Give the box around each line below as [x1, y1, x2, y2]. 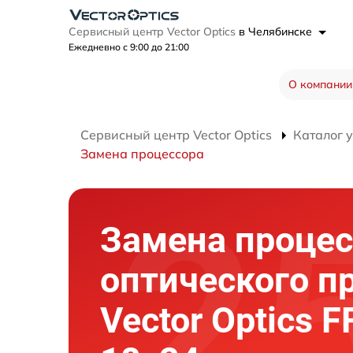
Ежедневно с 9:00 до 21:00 [69, 41, 189, 54]
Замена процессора [80, 146, 204, 162]
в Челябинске [239, 24, 315, 39]
